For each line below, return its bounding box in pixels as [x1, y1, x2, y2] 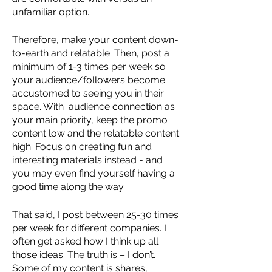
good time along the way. [12, 180, 125, 192]
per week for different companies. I [12, 222, 169, 234]
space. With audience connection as [12, 100, 177, 112]
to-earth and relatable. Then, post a [12, 47, 172, 59]
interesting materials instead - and [12, 154, 165, 166]
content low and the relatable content [12, 127, 182, 139]
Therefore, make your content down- [12, 33, 178, 46]
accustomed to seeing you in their [12, 87, 166, 99]
